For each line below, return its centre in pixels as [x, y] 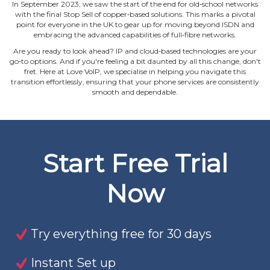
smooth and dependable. [135, 92]
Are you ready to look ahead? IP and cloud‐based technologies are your [135, 51]
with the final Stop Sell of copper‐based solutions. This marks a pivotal [135, 14]
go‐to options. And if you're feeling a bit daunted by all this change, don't [135, 61]
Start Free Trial [135, 164]
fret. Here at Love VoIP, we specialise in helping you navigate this [135, 72]
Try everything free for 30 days [121, 234]
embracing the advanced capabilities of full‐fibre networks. [135, 35]
